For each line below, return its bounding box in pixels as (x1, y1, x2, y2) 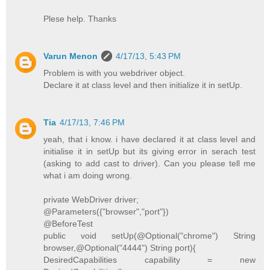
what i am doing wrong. (43, 170, 133, 180)
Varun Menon (43, 51, 98, 61)
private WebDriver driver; (43, 194, 139, 204)
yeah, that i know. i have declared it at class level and (43, 134, 256, 144)
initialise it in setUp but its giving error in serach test (43, 146, 256, 156)
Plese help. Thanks (43, 13, 117, 24)
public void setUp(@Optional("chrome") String (43, 230, 256, 240)
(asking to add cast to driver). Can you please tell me (43, 158, 256, 168)
